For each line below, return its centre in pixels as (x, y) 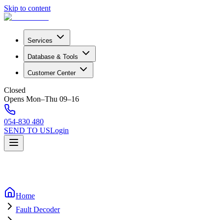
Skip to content (27, 8)
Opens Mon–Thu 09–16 (41, 99)
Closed (15, 90)
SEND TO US (27, 130)
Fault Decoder (38, 209)
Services (40, 41)
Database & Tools (53, 57)
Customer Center (52, 73)
